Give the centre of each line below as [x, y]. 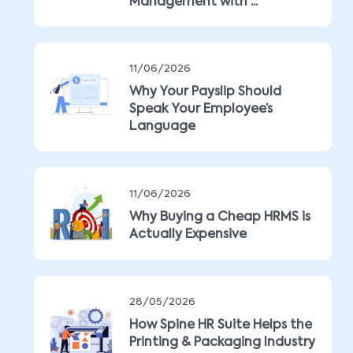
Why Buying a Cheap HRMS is [220, 217]
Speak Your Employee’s [201, 110]
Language [162, 127]
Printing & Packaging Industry [222, 343]
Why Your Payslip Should [205, 92]
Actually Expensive [188, 235]
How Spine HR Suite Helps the [221, 325]
